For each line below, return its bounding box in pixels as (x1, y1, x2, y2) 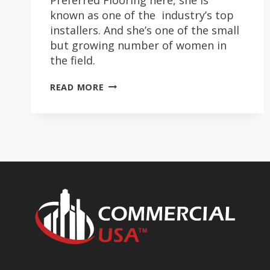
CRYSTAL (103, 78, 145, 90)
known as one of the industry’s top (50, 7, 234, 22)
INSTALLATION (103, 126, 174, 138)
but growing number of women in (50, 37, 227, 52)
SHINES (103, 102, 137, 114)
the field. (50, 52, 98, 67)
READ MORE (50, 81, 104, 93)
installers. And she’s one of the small (50, 22, 239, 37)
